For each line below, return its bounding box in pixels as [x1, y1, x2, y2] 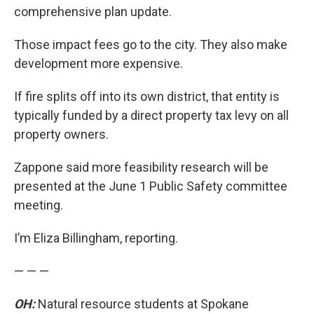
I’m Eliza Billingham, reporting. [14, 231, 178, 245]
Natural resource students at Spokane [35, 296, 249, 311]
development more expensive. [14, 56, 183, 71]
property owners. [14, 127, 109, 142]
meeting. [14, 198, 63, 212]
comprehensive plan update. [14, 4, 172, 19]
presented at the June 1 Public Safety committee [14, 179, 287, 193]
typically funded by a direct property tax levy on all [14, 108, 289, 123]
